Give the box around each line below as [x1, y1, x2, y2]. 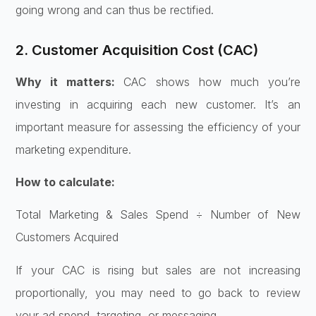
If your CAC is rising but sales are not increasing [16, 262, 300, 277]
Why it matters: [16, 74, 124, 89]
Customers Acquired [16, 230, 119, 245]
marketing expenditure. [16, 142, 132, 157]
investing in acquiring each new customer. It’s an [16, 97, 300, 111]
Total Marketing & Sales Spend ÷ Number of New [16, 207, 300, 222]
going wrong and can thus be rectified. [16, 2, 214, 17]
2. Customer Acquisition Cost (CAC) [16, 41, 259, 59]
